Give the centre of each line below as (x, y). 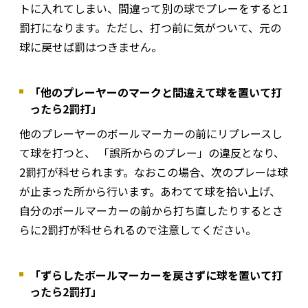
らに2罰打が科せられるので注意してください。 (138, 229)
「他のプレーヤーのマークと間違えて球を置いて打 (156, 92)
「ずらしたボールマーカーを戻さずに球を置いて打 (156, 275)
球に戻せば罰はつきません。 (91, 46)
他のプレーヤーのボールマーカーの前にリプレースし (151, 133)
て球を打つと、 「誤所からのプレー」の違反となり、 (152, 152)
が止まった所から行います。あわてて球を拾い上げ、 (150, 191)
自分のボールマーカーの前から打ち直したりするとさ (151, 210)
